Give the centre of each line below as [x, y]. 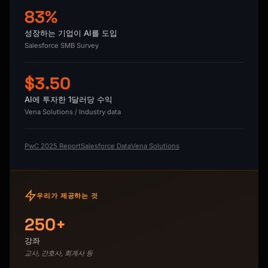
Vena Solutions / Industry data [73, 112]
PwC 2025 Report [53, 146]
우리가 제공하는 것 [68, 196]
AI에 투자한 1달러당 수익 [68, 100]
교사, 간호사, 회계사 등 [59, 253]
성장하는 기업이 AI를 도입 [71, 33]
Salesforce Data [106, 146]
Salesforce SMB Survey [62, 46]
